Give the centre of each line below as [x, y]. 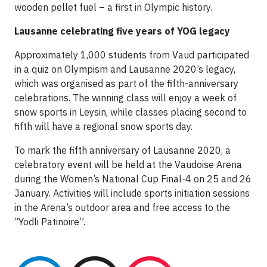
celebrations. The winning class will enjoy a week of [125, 98]
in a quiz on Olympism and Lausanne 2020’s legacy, [125, 69]
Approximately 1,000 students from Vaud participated [132, 55]
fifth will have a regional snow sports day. [103, 127]
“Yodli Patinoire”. [50, 222]
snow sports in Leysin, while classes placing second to [131, 112]
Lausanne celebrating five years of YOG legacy [122, 31]
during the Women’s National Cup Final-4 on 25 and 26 [133, 179]
